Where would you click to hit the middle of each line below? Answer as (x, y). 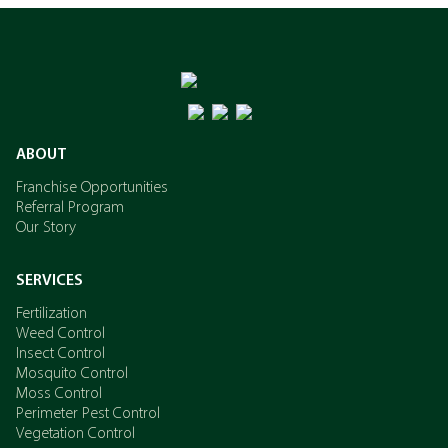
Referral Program (70, 208)
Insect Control (60, 354)
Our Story (46, 228)
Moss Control (59, 394)
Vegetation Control (75, 434)
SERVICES (49, 281)
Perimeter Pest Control (88, 414)
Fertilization (51, 314)
